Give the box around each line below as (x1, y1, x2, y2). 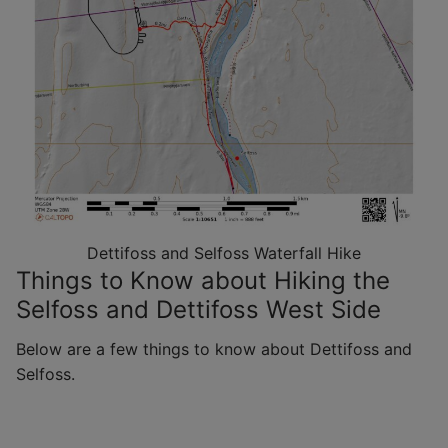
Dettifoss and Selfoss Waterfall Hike (87, 243, 361, 264)
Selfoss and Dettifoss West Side (16, 295, 381, 325)
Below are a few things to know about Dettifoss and (16, 339, 412, 360)
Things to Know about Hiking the (16, 266, 390, 296)
